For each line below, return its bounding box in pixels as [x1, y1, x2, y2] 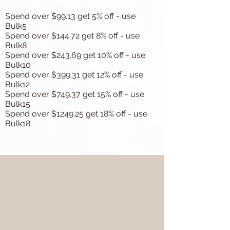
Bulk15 [5, 99, 30, 109]
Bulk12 [5, 80, 30, 89]
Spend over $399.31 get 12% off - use [5, 70, 143, 80]
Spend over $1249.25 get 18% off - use [5, 109, 147, 119]
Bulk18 [5, 119, 30, 128]
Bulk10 [5, 60, 31, 70]
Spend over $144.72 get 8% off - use [5, 31, 140, 41]
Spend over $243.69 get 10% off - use [5, 50, 145, 60]
